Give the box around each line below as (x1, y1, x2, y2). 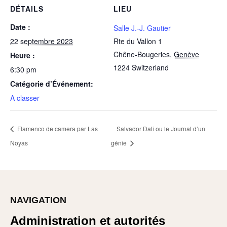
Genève (174, 49, 199, 59)
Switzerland (132, 62, 169, 72)
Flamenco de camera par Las (16, 124, 98, 133)
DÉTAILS (10, 4, 44, 14)
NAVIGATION (10, 195, 66, 205)
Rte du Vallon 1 (113, 36, 162, 46)
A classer (10, 93, 40, 103)
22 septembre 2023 (10, 36, 73, 46)
